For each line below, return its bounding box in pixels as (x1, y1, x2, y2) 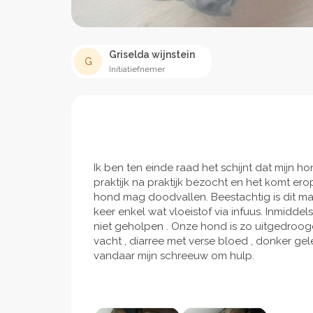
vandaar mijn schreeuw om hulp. (94, 249, 254, 263)
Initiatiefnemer (109, 64, 165, 75)
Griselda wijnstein (109, 49, 195, 61)
